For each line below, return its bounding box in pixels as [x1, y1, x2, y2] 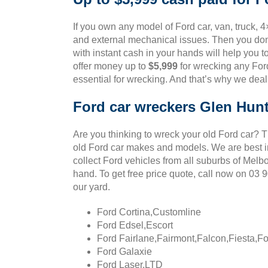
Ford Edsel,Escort [97, 220, 173, 230]
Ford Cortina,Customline [97, 207, 201, 217]
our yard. [73, 182, 110, 192]
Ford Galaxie [97, 246, 152, 257]
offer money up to [73, 61, 148, 71]
